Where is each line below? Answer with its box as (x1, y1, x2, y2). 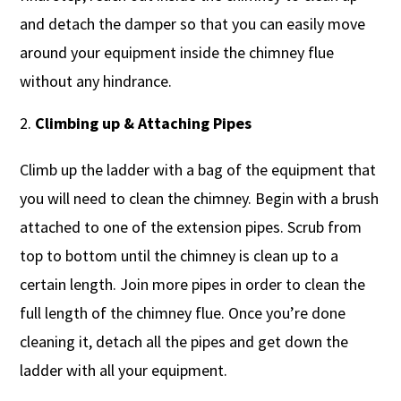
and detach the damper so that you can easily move (20, 13, 366, 34)
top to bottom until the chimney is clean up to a (20, 244, 339, 266)
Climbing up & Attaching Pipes (35, 112, 252, 133)
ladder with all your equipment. (20, 359, 228, 380)
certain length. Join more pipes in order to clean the (20, 273, 366, 294)
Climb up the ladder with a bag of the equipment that (20, 158, 377, 180)
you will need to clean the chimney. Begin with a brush (20, 187, 380, 209)
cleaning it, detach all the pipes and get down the (20, 330, 349, 352)
